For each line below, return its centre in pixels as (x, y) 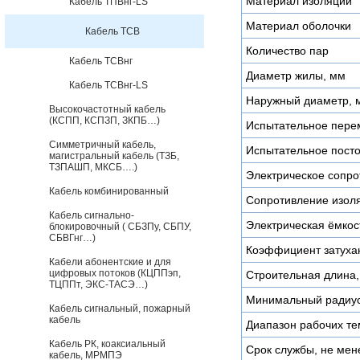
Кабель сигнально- (92, 215)
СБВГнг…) (72, 238)
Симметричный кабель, (102, 145)
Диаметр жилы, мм (296, 76)
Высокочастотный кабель (107, 109)
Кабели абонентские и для (110, 262)
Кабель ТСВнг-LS (108, 85)
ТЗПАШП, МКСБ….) (93, 167)
